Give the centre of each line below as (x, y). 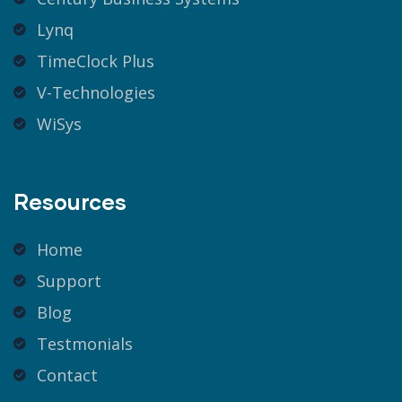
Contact (67, 375)
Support (69, 280)
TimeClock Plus (95, 61)
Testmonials (84, 343)
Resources (70, 201)
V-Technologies (96, 92)
